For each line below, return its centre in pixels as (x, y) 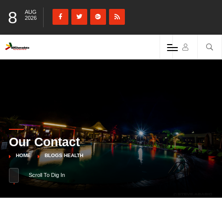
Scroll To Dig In (47, 175)
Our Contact (44, 142)
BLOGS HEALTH (64, 155)
